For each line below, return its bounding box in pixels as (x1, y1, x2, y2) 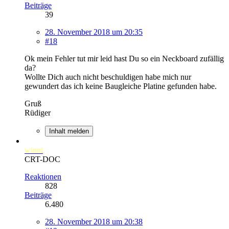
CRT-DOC (25, 154, 60, 164)
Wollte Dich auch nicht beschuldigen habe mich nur (25, 72, 191, 81)
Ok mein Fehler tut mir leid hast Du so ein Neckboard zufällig (25, 54, 224, 63)
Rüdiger (25, 108, 51, 117)
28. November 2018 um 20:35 (45, 27, 143, 36)
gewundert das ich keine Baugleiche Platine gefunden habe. (25, 81, 217, 90)
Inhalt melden (49, 127, 89, 135)
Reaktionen (25, 172, 61, 181)
